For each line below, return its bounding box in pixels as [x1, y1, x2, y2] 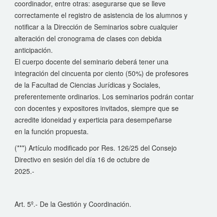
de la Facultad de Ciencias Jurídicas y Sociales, [15, 80, 160, 90]
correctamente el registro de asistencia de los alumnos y [15, 10, 187, 20]
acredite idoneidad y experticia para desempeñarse [15, 115, 172, 124]
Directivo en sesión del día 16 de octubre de [15, 155, 150, 164]
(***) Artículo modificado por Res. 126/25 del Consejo [15, 143, 177, 153]
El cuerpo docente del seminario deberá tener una [15, 57, 169, 66]
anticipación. [15, 45, 53, 55]
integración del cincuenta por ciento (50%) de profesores [15, 68, 188, 78]
